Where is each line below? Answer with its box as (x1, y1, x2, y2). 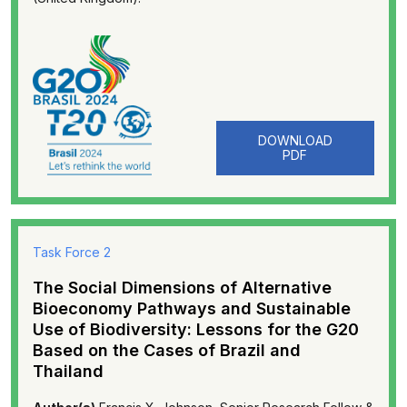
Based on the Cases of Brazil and (33, 341, 301, 360)
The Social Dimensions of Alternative (33, 278, 332, 297)
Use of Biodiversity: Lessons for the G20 (33, 320, 359, 339)
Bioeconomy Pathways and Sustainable (33, 299, 351, 318)
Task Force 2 (33, 244, 111, 260)
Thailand (33, 362, 104, 381)
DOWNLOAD (257, 133, 333, 148)
